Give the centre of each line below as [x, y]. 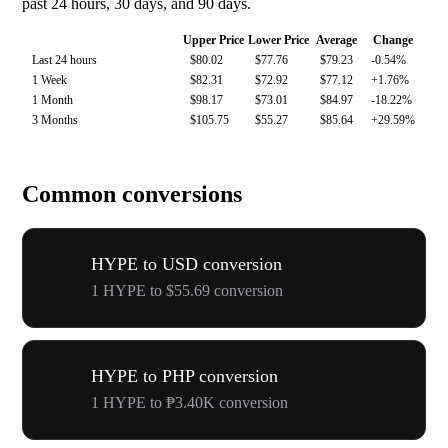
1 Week [49, 80]
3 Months [55, 120]
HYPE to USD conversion [186, 264]
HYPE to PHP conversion [184, 376]
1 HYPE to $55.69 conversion [187, 290]
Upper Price [213, 40]
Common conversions [132, 194]
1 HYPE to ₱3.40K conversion [189, 402]
